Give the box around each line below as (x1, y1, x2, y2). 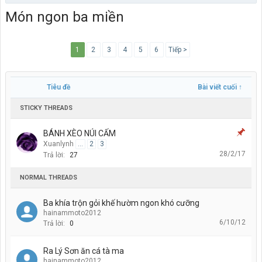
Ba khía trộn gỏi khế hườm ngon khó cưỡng (43, 198, 199, 208)
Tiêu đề (47, 82, 70, 91)
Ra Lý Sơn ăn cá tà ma (43, 246, 124, 256)
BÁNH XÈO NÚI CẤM (43, 128, 116, 138)
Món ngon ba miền (5, 8, 124, 25)
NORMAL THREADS (20, 173, 77, 181)
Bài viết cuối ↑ (198, 82, 242, 91)
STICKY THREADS (20, 104, 73, 112)
